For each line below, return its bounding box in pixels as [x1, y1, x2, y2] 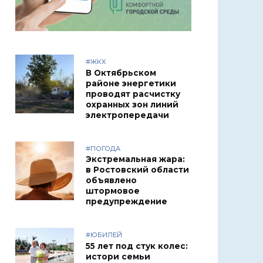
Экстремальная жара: [86, 154, 185, 164]
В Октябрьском [86, 68, 156, 78]
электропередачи [86, 110, 169, 120]
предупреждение [86, 197, 167, 207]
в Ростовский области [86, 165, 189, 175]
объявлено [86, 176, 137, 186]
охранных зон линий [86, 100, 178, 110]
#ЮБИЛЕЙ [86, 231, 122, 240]
